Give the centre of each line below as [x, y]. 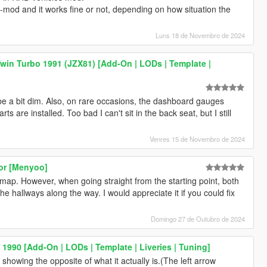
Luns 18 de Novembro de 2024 [201, 35]
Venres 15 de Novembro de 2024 [198, 139]
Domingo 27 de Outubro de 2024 [198, 218]
